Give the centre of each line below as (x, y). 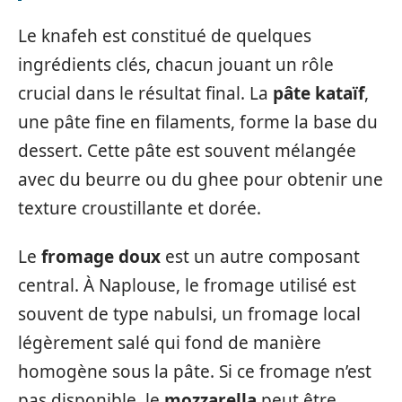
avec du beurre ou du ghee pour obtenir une (201, 179)
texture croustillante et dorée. (140, 208)
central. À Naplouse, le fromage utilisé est (187, 285)
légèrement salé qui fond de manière (170, 343)
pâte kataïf (319, 93)
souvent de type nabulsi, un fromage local (189, 314)
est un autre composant (260, 257)
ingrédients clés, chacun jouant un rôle (176, 64)
